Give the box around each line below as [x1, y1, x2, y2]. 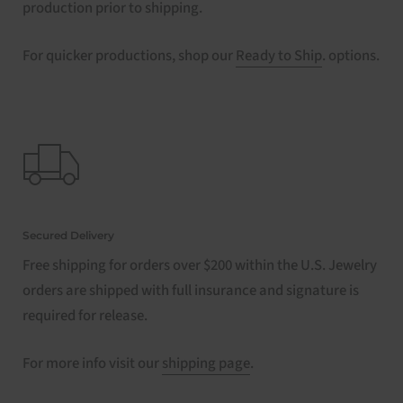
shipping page [162, 352, 250, 374]
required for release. [22, 304, 148, 327]
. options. [322, 44, 380, 67]
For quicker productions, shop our [22, 44, 236, 67]
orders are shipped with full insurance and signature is [22, 279, 359, 301]
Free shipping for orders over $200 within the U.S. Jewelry [22, 254, 377, 276]
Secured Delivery [22, 228, 114, 242]
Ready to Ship [236, 44, 322, 67]
